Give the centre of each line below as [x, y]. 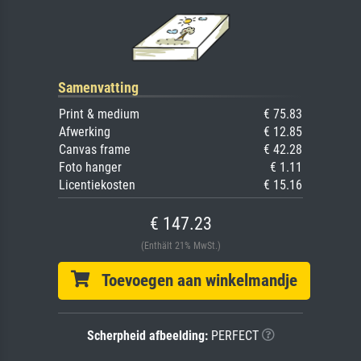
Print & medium [99, 114]
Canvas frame [95, 149]
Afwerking [85, 131]
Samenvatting [98, 87]
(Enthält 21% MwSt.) [180, 245]
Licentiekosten [97, 185]
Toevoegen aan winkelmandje [193, 280]
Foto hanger [90, 167]
